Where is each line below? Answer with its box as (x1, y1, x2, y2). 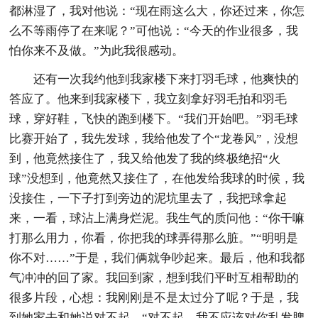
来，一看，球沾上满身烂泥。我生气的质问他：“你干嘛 (9, 211, 305, 225)
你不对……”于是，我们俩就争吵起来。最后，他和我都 (9, 251, 305, 265)
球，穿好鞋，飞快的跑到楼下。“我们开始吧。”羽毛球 (9, 111, 299, 126)
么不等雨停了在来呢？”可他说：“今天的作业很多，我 (9, 23, 299, 38)
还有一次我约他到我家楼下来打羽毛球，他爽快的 (33, 72, 300, 86)
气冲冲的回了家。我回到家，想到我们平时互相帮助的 (9, 270, 300, 285)
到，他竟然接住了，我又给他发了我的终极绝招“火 (9, 151, 281, 165)
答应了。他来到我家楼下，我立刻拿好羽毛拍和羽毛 (9, 92, 287, 106)
